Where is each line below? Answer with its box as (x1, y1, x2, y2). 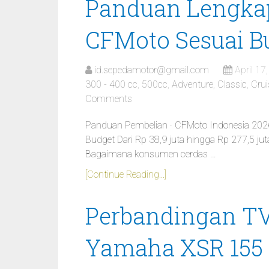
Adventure (172, 79, 213, 90)
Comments (85, 93, 132, 104)
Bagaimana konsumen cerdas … (85, 148, 216, 160)
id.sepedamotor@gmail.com (94, 64, 209, 76)
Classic (217, 79, 247, 90)
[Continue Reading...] (85, 169, 166, 180)
